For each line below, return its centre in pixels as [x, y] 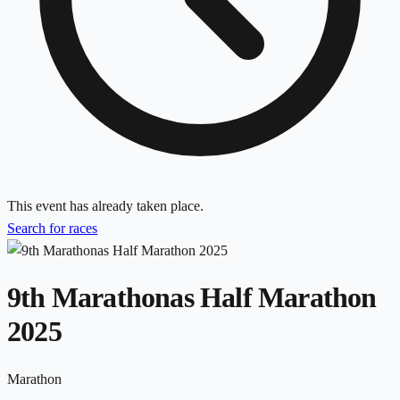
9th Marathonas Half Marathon [192, 298]
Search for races [52, 228]
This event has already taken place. [105, 205]
